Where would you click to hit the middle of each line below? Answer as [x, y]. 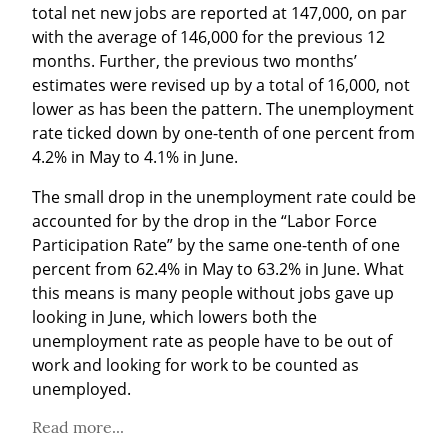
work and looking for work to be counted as [195, 364]
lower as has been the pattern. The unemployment [223, 108]
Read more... [78, 426]
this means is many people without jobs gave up [213, 292]
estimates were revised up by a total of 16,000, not [221, 84]
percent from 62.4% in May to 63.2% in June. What [218, 268]
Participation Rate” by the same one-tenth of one [216, 244]
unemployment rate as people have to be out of [212, 340]
